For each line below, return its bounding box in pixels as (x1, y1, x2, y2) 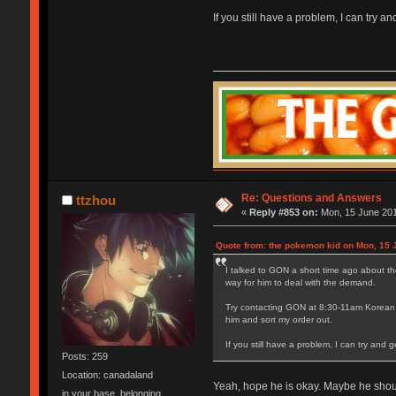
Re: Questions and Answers (241, 191, 383, 204)
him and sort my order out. (225, 314, 332, 324)
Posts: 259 (61, 350, 108, 362)
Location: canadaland (61, 369, 153, 381)
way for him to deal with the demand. (225, 277, 376, 287)
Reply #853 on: (249, 206, 319, 217)
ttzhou (76, 192, 117, 208)
